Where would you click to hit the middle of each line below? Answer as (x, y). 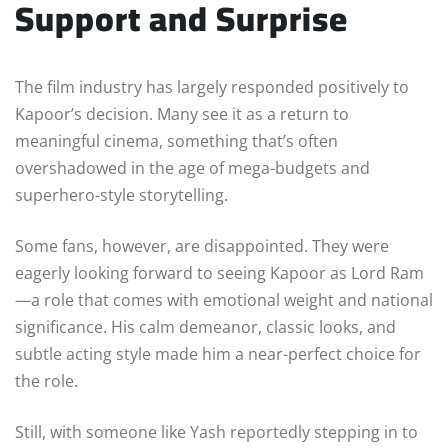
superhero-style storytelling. (121, 194)
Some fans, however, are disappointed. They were (202, 245)
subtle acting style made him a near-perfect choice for (218, 353)
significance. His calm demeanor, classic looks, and (205, 326)
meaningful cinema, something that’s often (176, 140)
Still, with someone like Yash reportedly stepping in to (216, 431)
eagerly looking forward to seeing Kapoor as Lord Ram (219, 272)
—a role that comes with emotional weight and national (224, 299)
